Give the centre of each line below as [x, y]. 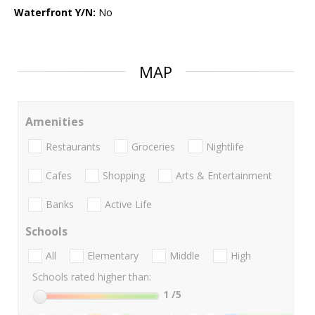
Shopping [124, 175]
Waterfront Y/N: [55, 13]
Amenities [54, 122]
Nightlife [225, 146]
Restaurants [73, 146]
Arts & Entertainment [224, 175]
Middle [185, 256]
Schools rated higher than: [92, 277]
